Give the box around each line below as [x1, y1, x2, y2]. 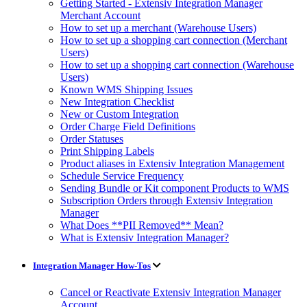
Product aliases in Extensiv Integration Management [60, 157, 284, 169]
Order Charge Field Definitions [60, 120, 195, 132]
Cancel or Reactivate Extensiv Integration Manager [60, 286, 281, 299]
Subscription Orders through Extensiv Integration [60, 194, 273, 206]
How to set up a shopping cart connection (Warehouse [60, 58, 294, 71]
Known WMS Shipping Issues [60, 83, 193, 95]
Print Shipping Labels [60, 145, 154, 157]
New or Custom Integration [60, 108, 179, 120]
